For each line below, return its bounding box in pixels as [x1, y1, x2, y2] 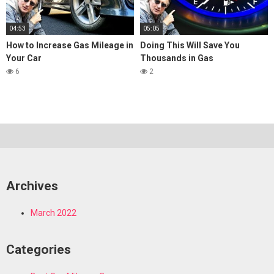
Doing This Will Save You [140, 40, 240, 50]
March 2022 [31, 207, 76, 218]
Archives [6, 179, 58, 194]
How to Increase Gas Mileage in [6, 40, 133, 50]
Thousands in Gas [140, 53, 213, 63]
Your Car [6, 53, 42, 63]
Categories [6, 242, 71, 257]
